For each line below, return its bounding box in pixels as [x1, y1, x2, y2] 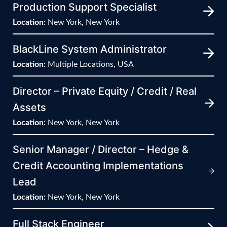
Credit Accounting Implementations [13, 159, 183, 172]
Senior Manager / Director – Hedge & [13, 143, 188, 156]
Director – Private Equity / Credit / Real [13, 85, 197, 97]
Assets [13, 101, 46, 113]
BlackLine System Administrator [13, 43, 167, 55]
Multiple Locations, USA [46, 60, 134, 68]
